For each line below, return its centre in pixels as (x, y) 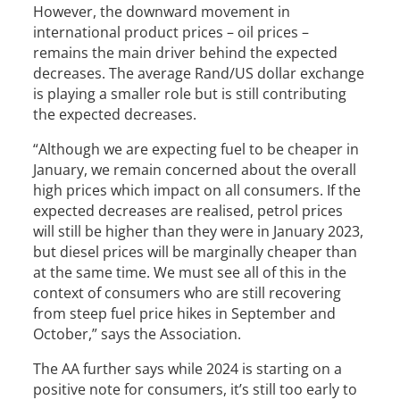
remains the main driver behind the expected (186, 53)
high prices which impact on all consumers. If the (197, 190)
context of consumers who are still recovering (187, 293)
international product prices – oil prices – (171, 32)
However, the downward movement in (162, 12)
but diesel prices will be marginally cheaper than (196, 252)
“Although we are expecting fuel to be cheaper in (196, 149)
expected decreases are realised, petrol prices (188, 211)
